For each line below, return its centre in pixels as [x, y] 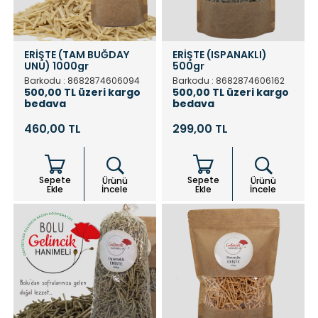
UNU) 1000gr [56, 66]
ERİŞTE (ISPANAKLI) [220, 54]
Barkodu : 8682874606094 [82, 80]
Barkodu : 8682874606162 [229, 80]
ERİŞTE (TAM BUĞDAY [77, 54]
